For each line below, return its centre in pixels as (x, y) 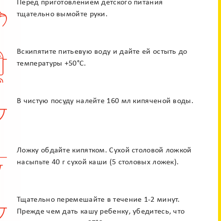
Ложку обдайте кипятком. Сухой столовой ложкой (104, 150)
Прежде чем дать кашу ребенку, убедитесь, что (101, 212)
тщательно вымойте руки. (62, 14)
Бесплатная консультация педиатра (110, 192)
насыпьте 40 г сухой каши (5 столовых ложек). (98, 162)
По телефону (156, 88)
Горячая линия (110, 167)
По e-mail (61, 88)
